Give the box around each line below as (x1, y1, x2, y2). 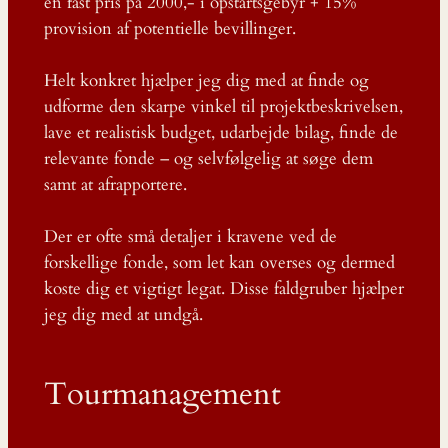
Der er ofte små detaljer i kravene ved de (43, 225, 337, 249)
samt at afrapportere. (43, 173, 187, 197)
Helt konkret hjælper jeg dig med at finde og (43, 69, 369, 93)
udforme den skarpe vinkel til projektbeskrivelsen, (43, 95, 403, 119)
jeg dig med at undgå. (43, 303, 203, 327)
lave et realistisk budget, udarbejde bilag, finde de (43, 121, 398, 145)
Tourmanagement (43, 373, 281, 416)
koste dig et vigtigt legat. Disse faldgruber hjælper (43, 277, 404, 301)
